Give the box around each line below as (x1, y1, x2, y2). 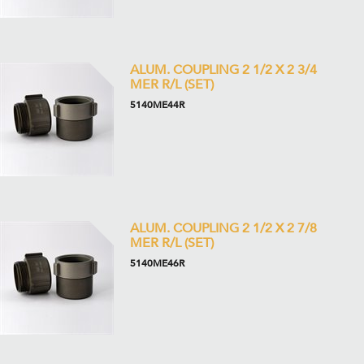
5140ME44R (130, 98, 184, 111)
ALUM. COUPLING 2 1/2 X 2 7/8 (130, 219, 317, 237)
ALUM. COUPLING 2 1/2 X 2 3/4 (130, 61, 317, 79)
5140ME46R (130, 257, 184, 270)
